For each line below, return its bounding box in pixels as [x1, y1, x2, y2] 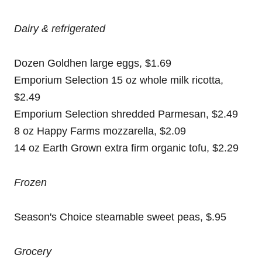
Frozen [14, 177, 47, 188]
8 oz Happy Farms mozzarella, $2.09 [14, 125, 186, 137]
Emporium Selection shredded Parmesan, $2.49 [14, 108, 238, 120]
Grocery [14, 246, 51, 257]
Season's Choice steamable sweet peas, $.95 [14, 211, 226, 223]
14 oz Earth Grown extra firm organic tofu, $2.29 [14, 142, 239, 154]
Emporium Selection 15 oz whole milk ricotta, [14, 74, 223, 86]
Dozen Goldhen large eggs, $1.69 [14, 57, 171, 69]
